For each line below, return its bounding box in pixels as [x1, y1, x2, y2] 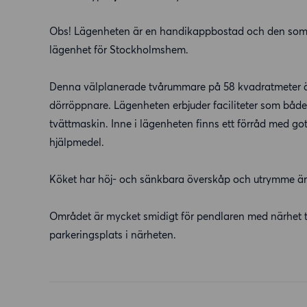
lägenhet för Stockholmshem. [49, 43, 188, 56]
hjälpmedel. [49, 136, 104, 149]
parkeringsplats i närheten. [49, 228, 176, 241]
